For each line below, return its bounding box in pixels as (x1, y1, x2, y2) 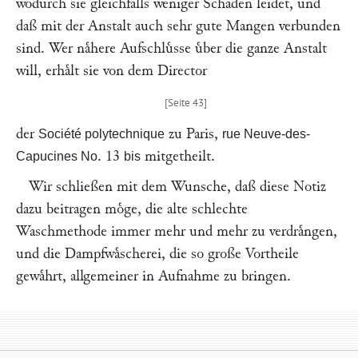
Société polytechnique (38, 127, 165, 141)
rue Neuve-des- (222, 127, 310, 141)
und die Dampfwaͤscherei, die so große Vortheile (16, 246, 299, 261)
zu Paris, (165, 126, 222, 141)
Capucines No (16, 149, 97, 163)
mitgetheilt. (141, 149, 215, 164)
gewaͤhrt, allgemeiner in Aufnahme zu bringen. (16, 268, 291, 284)
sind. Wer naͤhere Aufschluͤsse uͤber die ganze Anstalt (16, 41, 327, 56)
